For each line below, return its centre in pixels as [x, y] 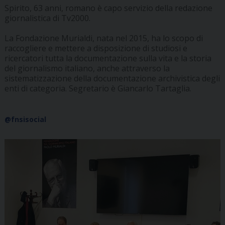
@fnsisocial [25, 120]
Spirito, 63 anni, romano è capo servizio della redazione [108, 8]
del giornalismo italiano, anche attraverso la [87, 69]
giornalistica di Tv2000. [47, 18]
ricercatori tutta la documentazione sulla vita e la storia [108, 59]
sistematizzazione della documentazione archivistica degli [112, 79]
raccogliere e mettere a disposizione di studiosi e [96, 48]
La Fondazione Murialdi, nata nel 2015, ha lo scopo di [103, 38]
